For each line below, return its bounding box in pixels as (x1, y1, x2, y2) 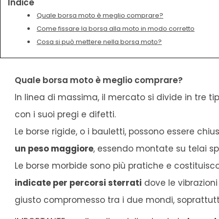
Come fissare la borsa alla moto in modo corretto (37, 24, 195, 34)
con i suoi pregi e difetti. (15, 108, 116, 120)
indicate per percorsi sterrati (15, 176, 142, 189)
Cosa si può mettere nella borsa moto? (37, 37, 162, 47)
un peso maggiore (15, 142, 93, 154)
